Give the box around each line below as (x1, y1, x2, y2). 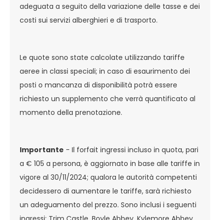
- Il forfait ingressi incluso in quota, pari (64, 145, 198, 155)
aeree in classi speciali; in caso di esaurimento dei (20, 66, 190, 76)
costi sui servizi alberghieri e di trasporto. (20, 15, 158, 25)
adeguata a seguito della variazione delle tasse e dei (20, 1, 200, 11)
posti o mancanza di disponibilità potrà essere (20, 80, 177, 90)
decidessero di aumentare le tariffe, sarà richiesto (20, 186, 192, 196)
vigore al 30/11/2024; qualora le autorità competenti (20, 172, 197, 182)
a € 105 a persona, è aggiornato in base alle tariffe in (20, 159, 200, 168)
